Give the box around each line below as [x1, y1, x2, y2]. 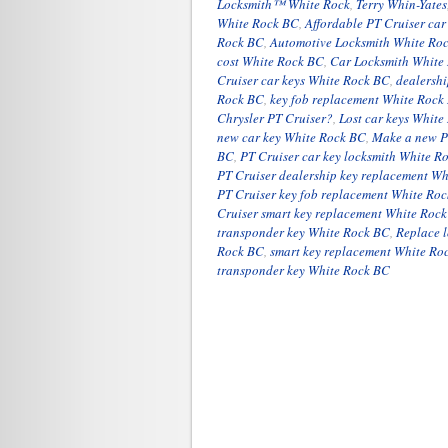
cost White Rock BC [217, 52, 324, 70]
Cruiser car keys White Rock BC [217, 71, 390, 89]
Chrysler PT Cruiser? [217, 109, 333, 127]
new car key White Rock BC [217, 128, 366, 146]
